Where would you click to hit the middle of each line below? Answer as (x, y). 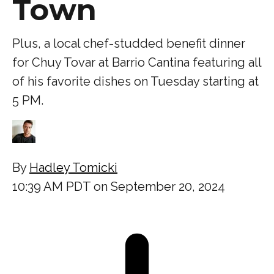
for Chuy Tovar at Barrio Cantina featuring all (137, 62)
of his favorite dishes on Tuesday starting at (135, 81)
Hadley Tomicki (73, 167)
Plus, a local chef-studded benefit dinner (129, 43)
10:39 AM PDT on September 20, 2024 (119, 186)
